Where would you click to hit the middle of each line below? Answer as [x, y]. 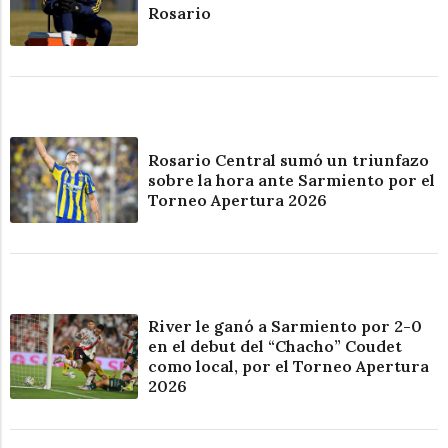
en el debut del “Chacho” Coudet [275, 346]
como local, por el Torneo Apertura [289, 366]
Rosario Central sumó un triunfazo [289, 159]
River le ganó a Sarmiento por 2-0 [285, 326]
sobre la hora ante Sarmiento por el [292, 179]
